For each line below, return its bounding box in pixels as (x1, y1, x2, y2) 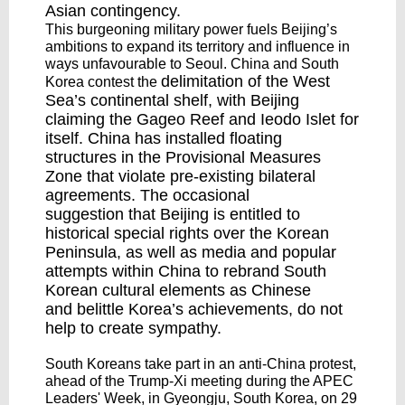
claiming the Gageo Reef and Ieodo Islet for (45, 110, 359, 128)
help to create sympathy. (45, 319, 221, 337)
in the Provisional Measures (117, 148, 321, 166)
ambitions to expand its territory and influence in (45, 39, 350, 54)
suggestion (45, 205, 124, 223)
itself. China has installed (45, 129, 230, 147)
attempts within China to (45, 262, 223, 280)
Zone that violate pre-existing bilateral (45, 167, 316, 185)
